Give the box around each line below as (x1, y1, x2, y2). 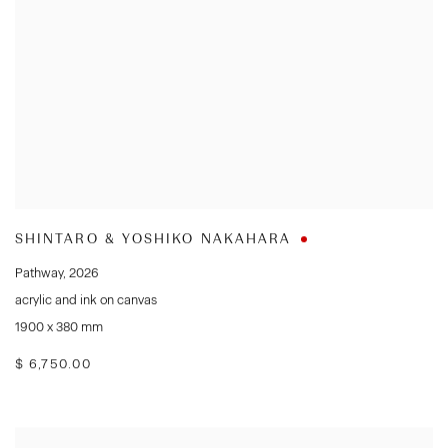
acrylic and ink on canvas (15, 292, 157, 308)
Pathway (15, 265, 63, 281)
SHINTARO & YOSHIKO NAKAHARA (15, 231, 292, 247)
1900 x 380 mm (15, 319, 103, 335)
